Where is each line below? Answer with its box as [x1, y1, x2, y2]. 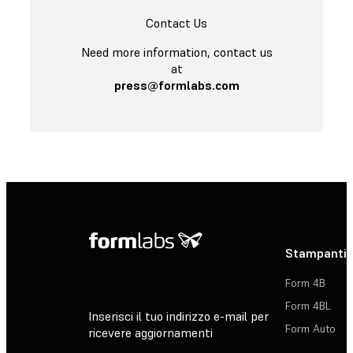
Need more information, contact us [80, 43, 273, 60]
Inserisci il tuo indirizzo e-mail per [88, 308, 269, 325]
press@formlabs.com [113, 76, 240, 93]
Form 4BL [285, 298, 331, 313]
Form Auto [285, 321, 336, 336]
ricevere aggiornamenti [88, 325, 213, 341]
